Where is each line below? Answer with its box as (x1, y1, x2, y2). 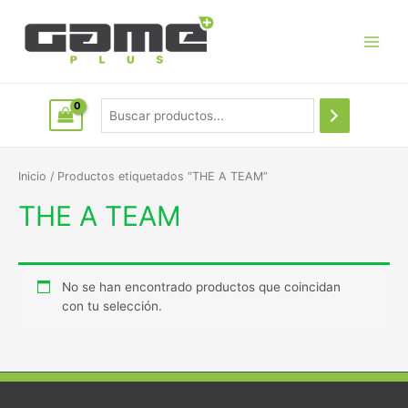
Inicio (18, 168, 46, 183)
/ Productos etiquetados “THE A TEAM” (46, 168, 268, 183)
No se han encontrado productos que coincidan (61, 279, 341, 294)
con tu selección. (61, 298, 162, 313)
